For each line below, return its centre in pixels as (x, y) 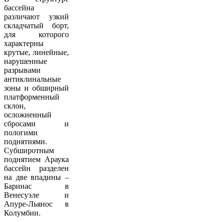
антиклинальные (32, 79)
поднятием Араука (36, 160)
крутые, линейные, (36, 53)
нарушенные (26, 61)
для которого (36, 35)
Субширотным (29, 151)
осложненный (28, 115)
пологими (21, 133)
